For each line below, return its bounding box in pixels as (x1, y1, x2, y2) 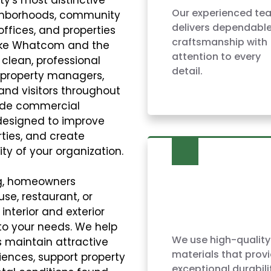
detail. (171, 64, 203, 78)
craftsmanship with (171, 34, 267, 49)
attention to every (171, 49, 261, 64)
